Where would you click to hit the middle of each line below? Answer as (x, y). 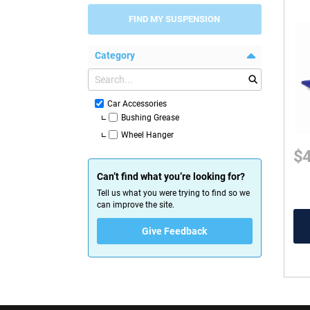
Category (115, 56)
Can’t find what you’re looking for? (171, 177)
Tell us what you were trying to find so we (173, 193)
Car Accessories (137, 104)
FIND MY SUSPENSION (175, 19)
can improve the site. (136, 205)
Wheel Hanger (147, 135)
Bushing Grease (150, 118)
